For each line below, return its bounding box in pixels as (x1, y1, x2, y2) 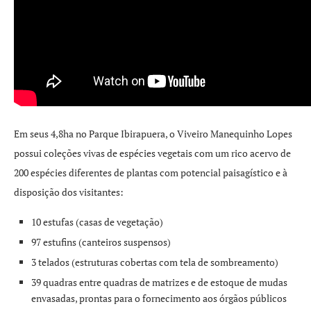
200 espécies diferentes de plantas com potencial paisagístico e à (14, 166, 287, 179)
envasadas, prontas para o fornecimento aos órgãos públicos (31, 292, 287, 305)
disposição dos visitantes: (14, 185, 124, 199)
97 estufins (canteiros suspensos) (31, 235, 171, 249)
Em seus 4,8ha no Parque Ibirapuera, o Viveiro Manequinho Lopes (14, 127, 292, 140)
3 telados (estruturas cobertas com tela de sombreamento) (31, 255, 278, 269)
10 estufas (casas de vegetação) (31, 215, 163, 228)
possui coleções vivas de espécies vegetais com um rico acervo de (14, 146, 291, 160)
